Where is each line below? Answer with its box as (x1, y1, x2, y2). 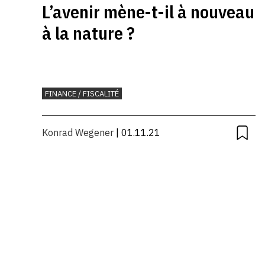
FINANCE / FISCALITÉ (45, 88, 119, 99)
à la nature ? (42, 21, 135, 44)
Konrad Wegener (42, 126, 114, 138)
